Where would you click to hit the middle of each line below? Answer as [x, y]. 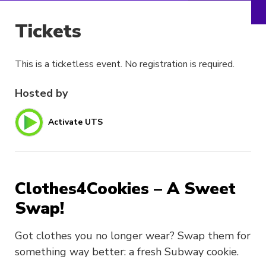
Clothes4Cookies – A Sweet [125, 189]
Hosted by [41, 93]
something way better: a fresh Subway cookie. [127, 251]
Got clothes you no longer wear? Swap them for [133, 235]
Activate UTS [75, 122]
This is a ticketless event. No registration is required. [125, 64]
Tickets [48, 31]
